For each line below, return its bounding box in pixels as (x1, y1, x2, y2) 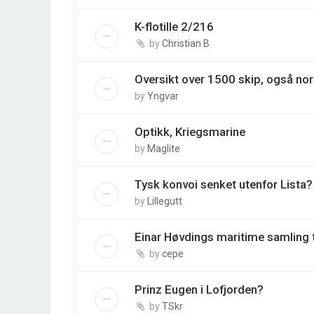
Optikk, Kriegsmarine (135, 125, 245, 139)
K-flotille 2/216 (135, 20, 214, 34)
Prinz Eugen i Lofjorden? (135, 282, 264, 297)
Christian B (162, 38, 210, 50)
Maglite (147, 143, 180, 155)
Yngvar (147, 90, 179, 102)
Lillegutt (147, 196, 182, 207)
